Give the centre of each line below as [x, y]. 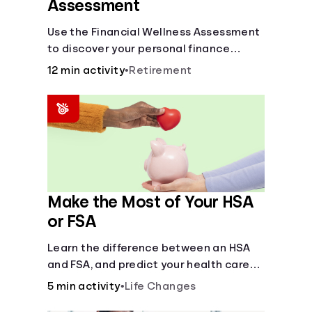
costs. [64, 281]
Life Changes [161, 286]
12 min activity [86, 70]
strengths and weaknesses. [122, 65]
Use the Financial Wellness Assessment [154, 32]
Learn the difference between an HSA [149, 248]
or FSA [72, 221]
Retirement [161, 70]
